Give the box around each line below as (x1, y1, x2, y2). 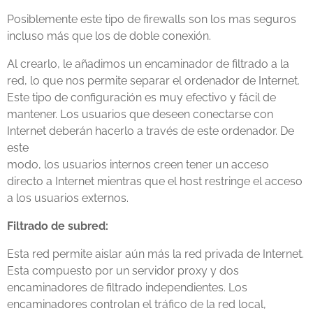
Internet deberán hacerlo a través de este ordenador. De (7, 124, 294, 138)
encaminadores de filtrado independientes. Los (7, 281, 247, 294)
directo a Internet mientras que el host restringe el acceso (7, 175, 303, 188)
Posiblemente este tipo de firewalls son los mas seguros (7, 13, 296, 26)
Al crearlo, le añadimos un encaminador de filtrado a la (7, 57, 289, 71)
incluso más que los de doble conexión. (7, 29, 211, 43)
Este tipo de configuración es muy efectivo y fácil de (7, 91, 276, 104)
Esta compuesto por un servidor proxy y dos (7, 264, 239, 277)
